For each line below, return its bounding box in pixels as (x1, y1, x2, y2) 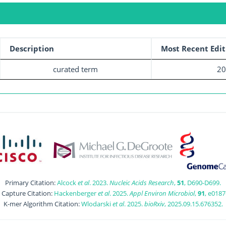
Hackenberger (54, 188, 98, 198)
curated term (53, 64, 98, 74)
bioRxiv (144, 199, 164, 208)
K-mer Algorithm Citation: (3, 199, 81, 208)
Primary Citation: (5, 178, 57, 187)
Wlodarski (81, 199, 112, 208)
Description (9, 43, 54, 53)
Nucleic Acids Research (109, 178, 174, 187)
